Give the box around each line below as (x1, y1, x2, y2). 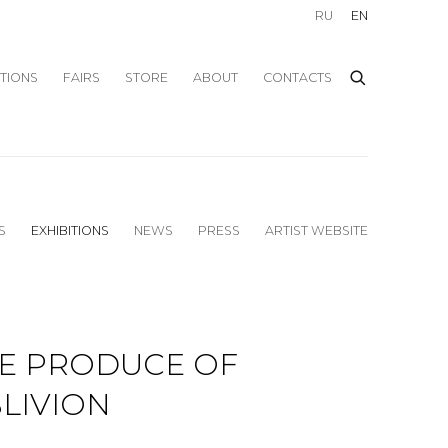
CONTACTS (263, 70, 332, 85)
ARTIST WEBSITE (265, 223, 368, 238)
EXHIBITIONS (31, 223, 109, 238)
